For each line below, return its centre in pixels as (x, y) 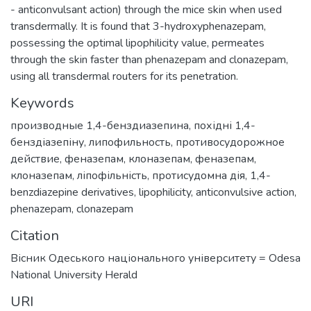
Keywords (42, 103)
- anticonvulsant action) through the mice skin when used (146, 9)
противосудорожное (230, 142)
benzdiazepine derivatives (72, 192)
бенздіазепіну (47, 142)
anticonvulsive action (245, 192)
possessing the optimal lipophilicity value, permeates (137, 43)
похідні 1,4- (225, 125)
